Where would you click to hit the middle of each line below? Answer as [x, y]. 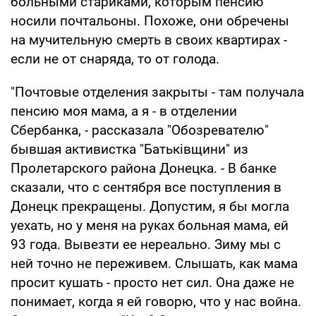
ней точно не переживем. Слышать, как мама [154, 263]
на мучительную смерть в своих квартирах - [149, 39]
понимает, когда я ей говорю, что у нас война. [156, 301]
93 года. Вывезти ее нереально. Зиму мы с [146, 244]
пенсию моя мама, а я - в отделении [124, 111]
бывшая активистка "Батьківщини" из [129, 149]
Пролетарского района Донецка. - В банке [144, 168]
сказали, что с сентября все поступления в [146, 187]
